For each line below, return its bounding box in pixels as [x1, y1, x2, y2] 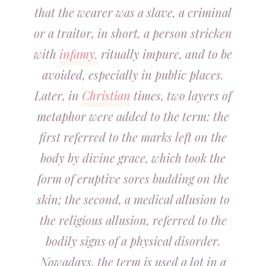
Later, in [34, 87, 82, 103]
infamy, [59, 46, 98, 62]
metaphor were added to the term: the [37, 108, 229, 124]
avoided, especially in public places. [42, 66, 224, 83]
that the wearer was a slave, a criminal [34, 4, 232, 20]
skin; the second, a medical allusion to [36, 191, 230, 207]
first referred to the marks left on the [39, 129, 227, 145]
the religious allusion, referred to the [39, 212, 227, 228]
